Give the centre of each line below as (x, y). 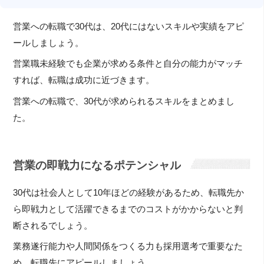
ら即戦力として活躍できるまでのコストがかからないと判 (128, 209)
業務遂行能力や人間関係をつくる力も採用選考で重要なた (128, 247)
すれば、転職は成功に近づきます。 (84, 80)
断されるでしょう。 (53, 225)
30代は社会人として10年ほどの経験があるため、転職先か (129, 192)
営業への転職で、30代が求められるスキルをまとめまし (124, 101)
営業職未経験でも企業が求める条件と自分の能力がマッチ (128, 64)
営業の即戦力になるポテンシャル (97, 165)
